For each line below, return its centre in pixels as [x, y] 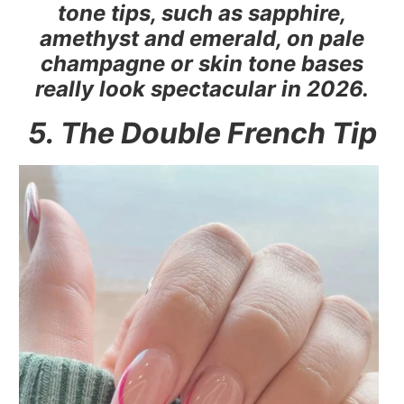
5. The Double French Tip [202, 133]
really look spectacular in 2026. [202, 88]
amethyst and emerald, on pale [202, 38]
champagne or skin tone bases [202, 63]
